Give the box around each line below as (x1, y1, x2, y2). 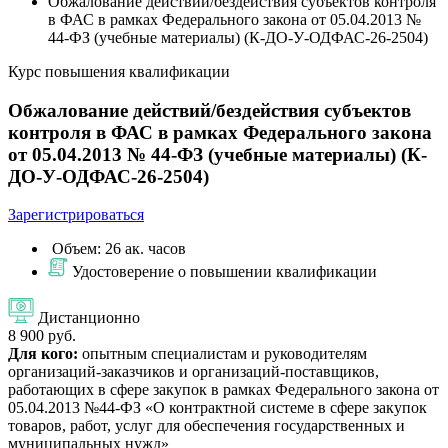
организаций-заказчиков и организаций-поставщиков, (8, 363, 379, 381)
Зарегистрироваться (8, 206, 144, 224)
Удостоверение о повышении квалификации (72, 263, 377, 281)
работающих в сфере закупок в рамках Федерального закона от (8, 381, 439, 399)
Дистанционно (38, 309, 140, 327)
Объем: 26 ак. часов (52, 240, 186, 258)
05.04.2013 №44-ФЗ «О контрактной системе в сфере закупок (8, 399, 427, 417)
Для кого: (8, 345, 78, 363)
